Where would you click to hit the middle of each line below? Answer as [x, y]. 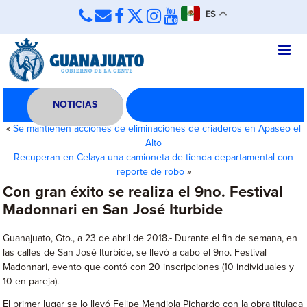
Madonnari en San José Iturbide [113, 210]
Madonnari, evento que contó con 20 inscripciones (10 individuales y [149, 267]
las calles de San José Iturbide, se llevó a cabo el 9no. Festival [135, 253]
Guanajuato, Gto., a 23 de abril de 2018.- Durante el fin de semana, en [150, 238]
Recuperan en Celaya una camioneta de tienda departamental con [153, 158]
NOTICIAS [75, 105]
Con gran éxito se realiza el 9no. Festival [143, 193]
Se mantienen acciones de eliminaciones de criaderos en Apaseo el [157, 129]
